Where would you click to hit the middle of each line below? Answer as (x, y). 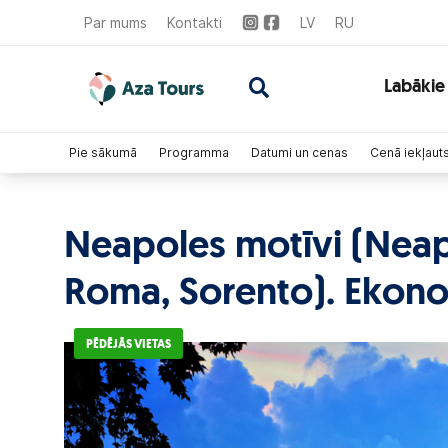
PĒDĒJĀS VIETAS (128, 345)
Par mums (115, 22)
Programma (194, 152)
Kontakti (194, 22)
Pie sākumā (103, 152)
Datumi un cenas (299, 152)
